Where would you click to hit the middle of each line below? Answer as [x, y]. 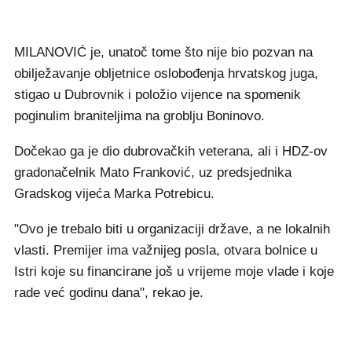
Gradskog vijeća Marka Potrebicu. [116, 194]
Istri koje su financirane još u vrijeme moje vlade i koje [174, 272]
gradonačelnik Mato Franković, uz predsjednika [153, 173]
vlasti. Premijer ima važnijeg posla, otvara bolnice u [166, 251]
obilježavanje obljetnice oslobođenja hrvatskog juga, [166, 74]
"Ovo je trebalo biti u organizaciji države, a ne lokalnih [172, 229]
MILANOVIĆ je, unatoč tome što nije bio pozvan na [163, 53]
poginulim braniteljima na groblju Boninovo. [139, 116]
